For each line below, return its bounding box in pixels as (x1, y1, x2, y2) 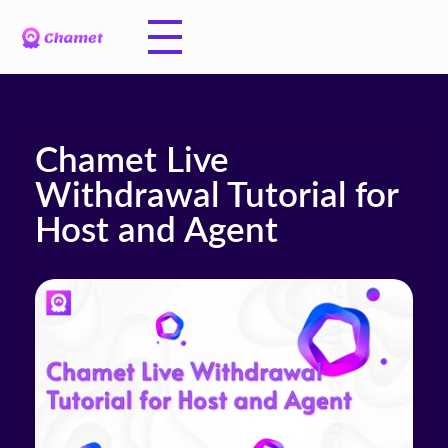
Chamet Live (35, 144, 229, 179)
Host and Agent (35, 214, 278, 249)
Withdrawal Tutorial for (35, 179, 398, 214)
